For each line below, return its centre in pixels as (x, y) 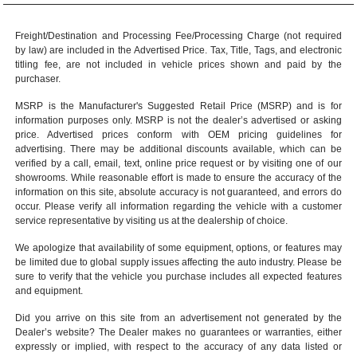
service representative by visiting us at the (107, 220)
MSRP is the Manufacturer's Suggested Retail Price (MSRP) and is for (178, 106)
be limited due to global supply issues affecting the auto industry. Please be (178, 262)
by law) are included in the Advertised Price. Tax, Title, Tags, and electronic (178, 50)
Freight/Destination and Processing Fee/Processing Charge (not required (178, 35)
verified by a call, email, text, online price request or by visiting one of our (178, 163)
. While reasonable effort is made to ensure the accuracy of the (204, 177)
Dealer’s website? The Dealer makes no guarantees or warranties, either (178, 332)
